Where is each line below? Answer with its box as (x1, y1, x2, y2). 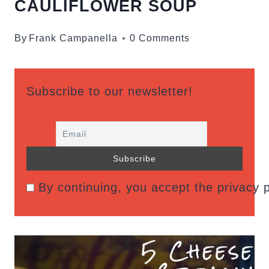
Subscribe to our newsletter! (26, 85, 193, 98)
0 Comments (130, 33, 190, 43)
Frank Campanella (29, 33, 118, 43)
